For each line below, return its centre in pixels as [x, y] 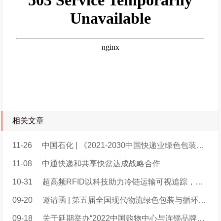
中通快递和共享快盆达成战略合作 [101, 164]
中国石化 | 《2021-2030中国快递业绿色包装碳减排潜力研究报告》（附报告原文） [119, 146]
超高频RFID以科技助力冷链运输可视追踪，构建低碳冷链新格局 [119, 182]
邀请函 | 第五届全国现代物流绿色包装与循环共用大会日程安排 [121, 200]
